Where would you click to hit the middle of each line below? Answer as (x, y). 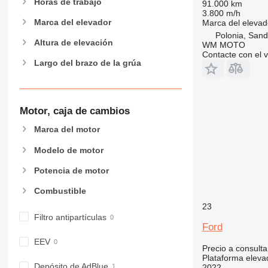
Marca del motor (67, 130)
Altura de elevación (73, 43)
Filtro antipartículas (70, 217)
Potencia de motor (71, 170)
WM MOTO (223, 45)
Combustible (60, 191)
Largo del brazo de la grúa (87, 63)
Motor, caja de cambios (74, 111)
